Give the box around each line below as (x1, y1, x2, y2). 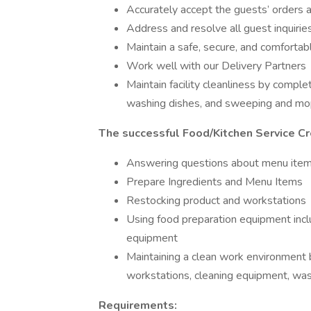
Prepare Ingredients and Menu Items (126, 174, 303, 190)
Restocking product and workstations (126, 193, 306, 208)
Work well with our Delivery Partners (126, 58, 306, 74)
